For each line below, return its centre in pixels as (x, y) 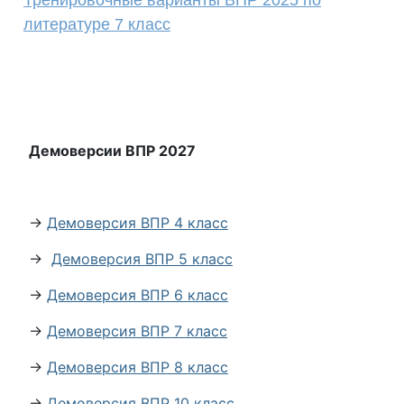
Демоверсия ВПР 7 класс (137, 331)
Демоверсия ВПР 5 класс (142, 259)
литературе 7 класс (97, 24)
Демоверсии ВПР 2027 (112, 151)
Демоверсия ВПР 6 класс (138, 295)
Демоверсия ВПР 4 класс (138, 223)
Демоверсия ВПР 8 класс (138, 367)
